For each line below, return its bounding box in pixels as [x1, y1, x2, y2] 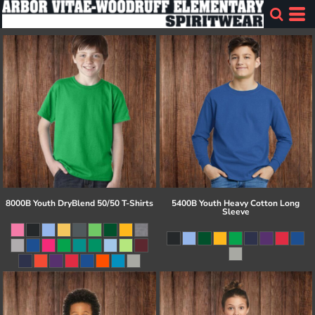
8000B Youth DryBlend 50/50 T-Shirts [5, 198, 153, 210]
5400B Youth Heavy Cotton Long [172, 198, 300, 210]
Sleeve [221, 206, 250, 218]
